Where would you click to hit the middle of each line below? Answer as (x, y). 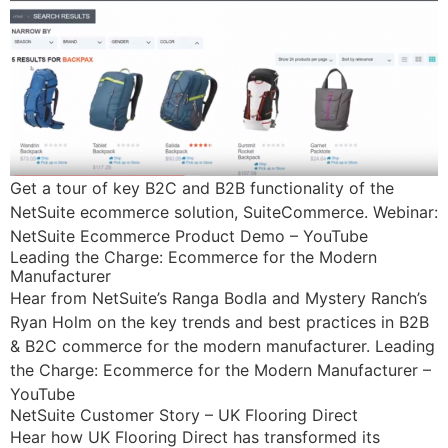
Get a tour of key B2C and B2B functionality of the (202, 188)
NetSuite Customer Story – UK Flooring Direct (184, 415)
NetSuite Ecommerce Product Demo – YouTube (189, 236)
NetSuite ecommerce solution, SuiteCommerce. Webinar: (224, 212)
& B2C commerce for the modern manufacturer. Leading (222, 346)
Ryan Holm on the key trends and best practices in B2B (219, 322)
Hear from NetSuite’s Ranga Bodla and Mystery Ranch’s (218, 298)
